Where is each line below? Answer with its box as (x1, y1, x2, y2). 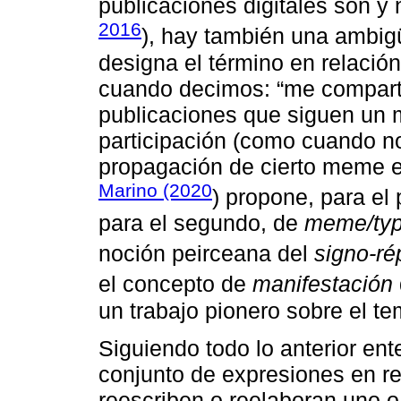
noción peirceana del (98, 241, 314, 267)
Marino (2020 (98, 179, 212, 200)
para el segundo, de (98, 209, 304, 235)
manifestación (252, 271, 393, 297)
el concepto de (98, 271, 252, 297)
